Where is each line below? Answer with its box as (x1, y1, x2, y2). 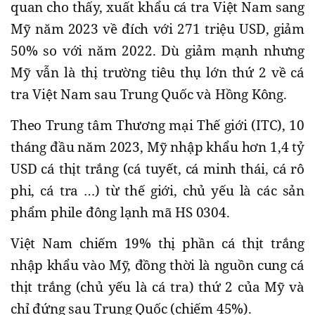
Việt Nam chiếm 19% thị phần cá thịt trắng (11, 233, 304, 252)
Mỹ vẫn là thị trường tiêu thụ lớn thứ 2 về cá (11, 63, 304, 82)
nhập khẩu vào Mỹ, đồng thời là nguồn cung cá (11, 255, 304, 274)
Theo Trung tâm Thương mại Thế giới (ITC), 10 (11, 115, 304, 134)
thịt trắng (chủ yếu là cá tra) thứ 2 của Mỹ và (11, 277, 304, 296)
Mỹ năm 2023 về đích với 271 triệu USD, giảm (11, 19, 304, 38)
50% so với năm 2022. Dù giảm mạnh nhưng (11, 41, 304, 60)
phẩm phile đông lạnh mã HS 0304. (11, 202, 230, 221)
